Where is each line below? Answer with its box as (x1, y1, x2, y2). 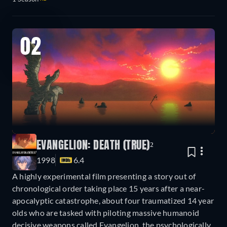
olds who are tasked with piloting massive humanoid (12, 207, 199, 217)
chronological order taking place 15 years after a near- (12, 183, 205, 193)
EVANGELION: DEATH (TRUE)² (36, 140, 154, 152)
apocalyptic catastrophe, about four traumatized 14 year (12, 195, 214, 205)
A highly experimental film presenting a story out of (12, 171, 196, 181)
